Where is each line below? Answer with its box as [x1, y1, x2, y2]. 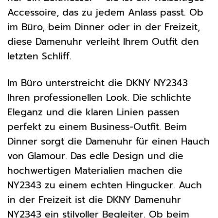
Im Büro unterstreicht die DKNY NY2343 [7, 76, 188, 91]
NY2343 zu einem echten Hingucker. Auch [7, 178, 202, 193]
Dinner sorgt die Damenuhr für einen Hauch [7, 134, 210, 149]
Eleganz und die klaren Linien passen [7, 105, 180, 120]
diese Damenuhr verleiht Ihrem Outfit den [7, 35, 199, 49]
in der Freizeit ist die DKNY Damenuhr [7, 193, 181, 207]
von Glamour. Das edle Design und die [7, 149, 183, 163]
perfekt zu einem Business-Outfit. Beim [7, 120, 187, 134]
